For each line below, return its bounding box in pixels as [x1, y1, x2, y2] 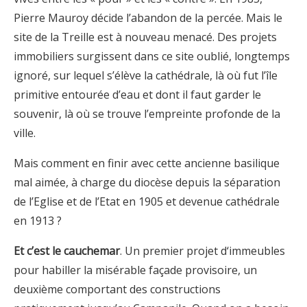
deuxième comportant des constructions [14, 281, 221, 297]
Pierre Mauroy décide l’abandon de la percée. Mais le [14, 10, 282, 25]
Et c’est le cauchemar [14, 243, 120, 258]
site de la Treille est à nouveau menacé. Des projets [14, 29, 277, 45]
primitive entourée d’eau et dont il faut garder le [14, 86, 261, 102]
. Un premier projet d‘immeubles [120, 243, 285, 258]
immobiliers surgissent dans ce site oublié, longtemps [14, 48, 290, 64]
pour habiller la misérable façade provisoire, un [14, 262, 257, 278]
